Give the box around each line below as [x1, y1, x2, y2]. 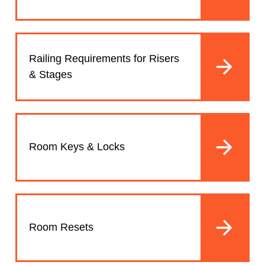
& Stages [29, 68, 72, 80]
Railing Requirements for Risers [29, 52, 179, 64]
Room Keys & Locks [29, 141, 125, 153]
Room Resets [29, 221, 93, 234]
